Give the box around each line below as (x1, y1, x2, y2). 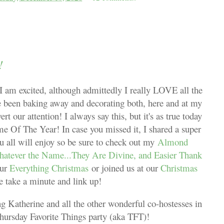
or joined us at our (88, 161, 160, 174)
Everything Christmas (9, 161, 88, 174)
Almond (157, 135, 188, 148)
